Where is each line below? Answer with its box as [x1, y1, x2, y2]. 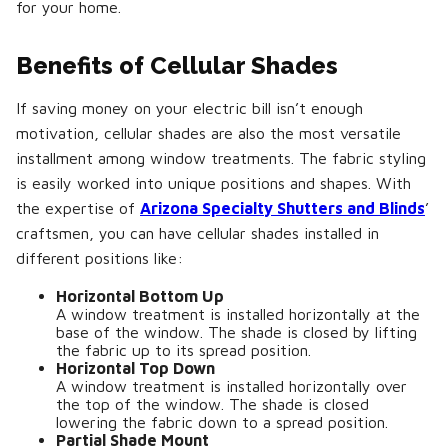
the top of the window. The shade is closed [56, 395, 369, 413]
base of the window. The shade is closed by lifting [56, 323, 417, 341]
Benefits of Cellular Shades [16, 51, 338, 80]
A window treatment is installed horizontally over [56, 377, 407, 395]
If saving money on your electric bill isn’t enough [16, 99, 363, 117]
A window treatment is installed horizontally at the [56, 305, 420, 323]
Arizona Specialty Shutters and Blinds [140, 199, 425, 217]
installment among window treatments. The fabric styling [16, 149, 426, 167]
